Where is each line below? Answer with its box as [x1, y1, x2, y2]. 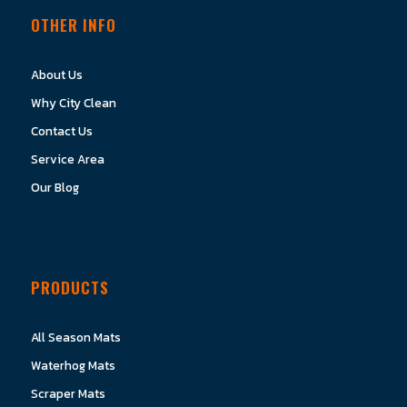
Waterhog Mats [30, 355, 115, 374]
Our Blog [30, 177, 79, 196]
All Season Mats [30, 327, 121, 346]
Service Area [30, 149, 104, 168]
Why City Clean [30, 93, 116, 112]
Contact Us [30, 121, 93, 140]
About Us [30, 65, 83, 84]
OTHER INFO [30, 12, 116, 36]
